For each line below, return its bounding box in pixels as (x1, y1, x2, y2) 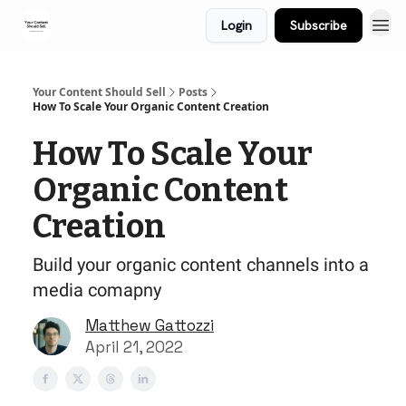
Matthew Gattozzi (85, 315, 214, 335)
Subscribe (290, 17, 347, 34)
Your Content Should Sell (33, 84, 166, 100)
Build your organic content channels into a (33, 254, 369, 275)
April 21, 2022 (85, 337, 183, 357)
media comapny (33, 279, 161, 301)
